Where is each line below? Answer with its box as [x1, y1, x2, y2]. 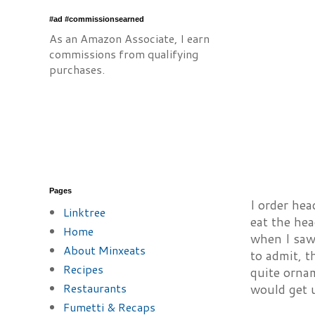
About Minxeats [63, 242, 146, 258]
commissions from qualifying [49, 46, 198, 62]
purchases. [49, 61, 105, 77]
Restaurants [63, 280, 127, 296]
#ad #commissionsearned [49, 15, 144, 23]
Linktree [63, 204, 105, 220]
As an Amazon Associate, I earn [49, 30, 210, 46]
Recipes [63, 261, 103, 277]
